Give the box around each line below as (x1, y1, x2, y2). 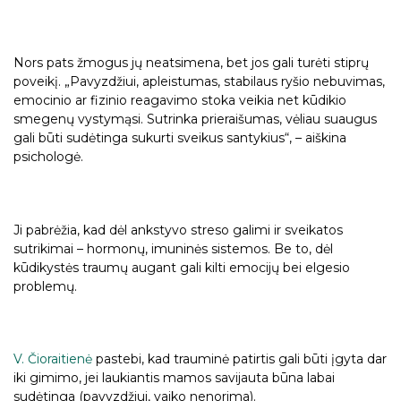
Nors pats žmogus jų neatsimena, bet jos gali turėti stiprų (13, 55, 369, 72)
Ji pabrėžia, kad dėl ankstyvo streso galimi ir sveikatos (13, 221, 343, 238)
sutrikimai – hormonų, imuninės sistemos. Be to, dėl (13, 240, 333, 257)
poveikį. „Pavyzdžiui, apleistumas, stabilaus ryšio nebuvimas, (13, 73, 385, 90)
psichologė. (13, 149, 83, 166)
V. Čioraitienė (13, 350, 92, 367)
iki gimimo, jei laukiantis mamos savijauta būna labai (13, 369, 335, 386)
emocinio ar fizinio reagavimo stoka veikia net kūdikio (13, 92, 346, 109)
